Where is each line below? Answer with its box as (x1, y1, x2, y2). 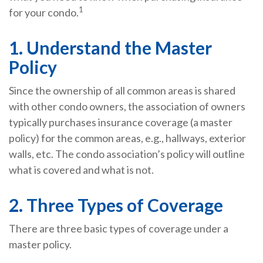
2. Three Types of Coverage (9, 194, 223, 216)
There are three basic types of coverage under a (9, 222, 228, 235)
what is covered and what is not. (9, 163, 154, 177)
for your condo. (9, 6, 79, 19)
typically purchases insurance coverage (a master (9, 116, 232, 129)
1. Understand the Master (9, 37, 212, 59)
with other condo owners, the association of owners (9, 100, 245, 113)
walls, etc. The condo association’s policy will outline (9, 147, 245, 161)
